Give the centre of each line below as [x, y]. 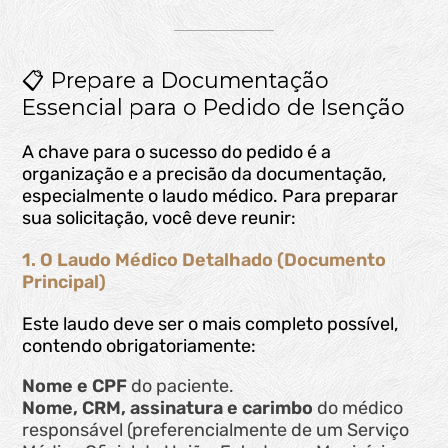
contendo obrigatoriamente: [139, 346]
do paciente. [181, 386]
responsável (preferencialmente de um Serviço [216, 430]
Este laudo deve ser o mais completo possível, [210, 324]
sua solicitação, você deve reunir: [159, 218]
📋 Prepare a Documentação [176, 80]
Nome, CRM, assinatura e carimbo [168, 408]
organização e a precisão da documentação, [204, 174]
